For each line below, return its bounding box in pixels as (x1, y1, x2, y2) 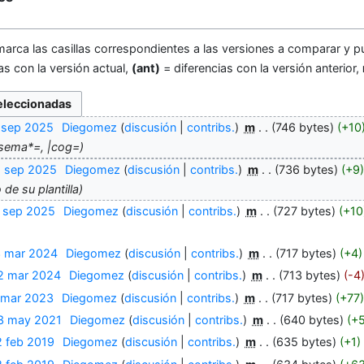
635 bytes (275, 335, 332, 349)
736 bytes (278, 162, 334, 176)
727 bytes (276, 204, 331, 219)
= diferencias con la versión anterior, (160, 61, 362, 76)
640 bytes (283, 313, 340, 327)
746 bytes (275, 120, 330, 135)
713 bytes (282, 268, 336, 283)
